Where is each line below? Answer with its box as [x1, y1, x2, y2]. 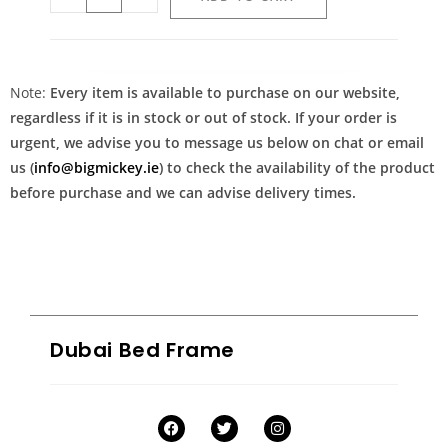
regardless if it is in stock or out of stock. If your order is [10, 107, 397, 127]
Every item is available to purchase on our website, [50, 82, 400, 102]
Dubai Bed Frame [50, 335, 235, 364]
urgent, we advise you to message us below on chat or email [10, 132, 424, 152]
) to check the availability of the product [159, 157, 435, 177]
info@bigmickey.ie [34, 157, 159, 177]
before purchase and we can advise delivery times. [10, 182, 356, 202]
